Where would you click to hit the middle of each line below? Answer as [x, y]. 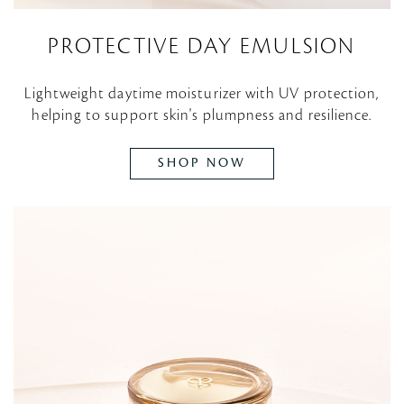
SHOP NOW [202, 163]
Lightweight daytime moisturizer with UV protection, [202, 93]
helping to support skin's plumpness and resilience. [202, 115]
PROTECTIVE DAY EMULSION [202, 46]
